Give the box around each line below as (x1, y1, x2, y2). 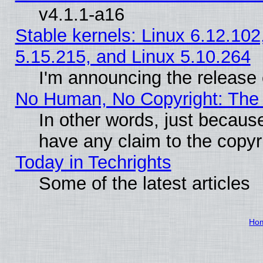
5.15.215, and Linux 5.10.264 (15, 46, 251, 67)
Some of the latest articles (38, 173, 250, 194)
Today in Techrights (15, 151, 171, 173)
